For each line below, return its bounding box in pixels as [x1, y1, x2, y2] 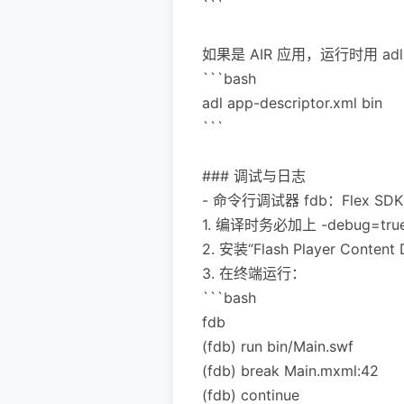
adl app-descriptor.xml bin [202, 93, 382, 112]
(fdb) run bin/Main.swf [202, 336, 353, 355]
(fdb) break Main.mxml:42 [202, 361, 379, 380]
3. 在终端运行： [202, 263, 306, 282]
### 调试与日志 [202, 166, 306, 185]
